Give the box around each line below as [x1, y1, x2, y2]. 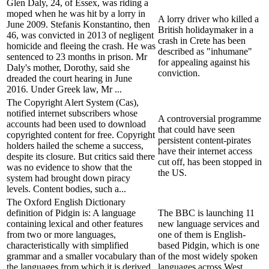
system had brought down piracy [7, 172, 130, 183]
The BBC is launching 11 [158, 207, 255, 218]
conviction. [158, 67, 200, 78]
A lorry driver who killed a [158, 13, 259, 24]
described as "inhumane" [158, 46, 252, 56]
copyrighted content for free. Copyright [7, 129, 155, 140]
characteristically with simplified [7, 240, 128, 250]
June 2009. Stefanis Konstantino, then [7, 19, 150, 29]
